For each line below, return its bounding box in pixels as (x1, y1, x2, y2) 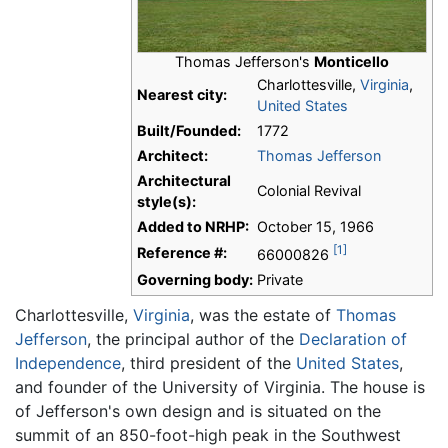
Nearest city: (137, 86, 227, 104)
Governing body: (137, 271, 253, 289)
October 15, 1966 (257, 218, 374, 236)
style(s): (137, 193, 196, 211)
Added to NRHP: (137, 218, 249, 236)
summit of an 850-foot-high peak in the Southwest (15, 425, 401, 446)
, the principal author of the (87, 329, 299, 350)
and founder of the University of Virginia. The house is (15, 377, 425, 398)
